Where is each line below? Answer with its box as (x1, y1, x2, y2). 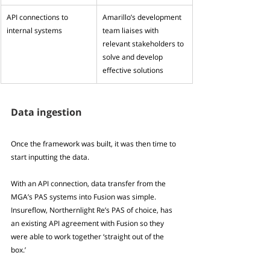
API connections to (7, 12, 70, 23)
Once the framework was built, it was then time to (11, 139, 178, 149)
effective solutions (102, 65, 163, 76)
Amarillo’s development (102, 12, 183, 23)
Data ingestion (11, 105, 82, 119)
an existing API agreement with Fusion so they (11, 218, 166, 229)
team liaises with (102, 25, 160, 36)
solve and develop (102, 52, 165, 63)
